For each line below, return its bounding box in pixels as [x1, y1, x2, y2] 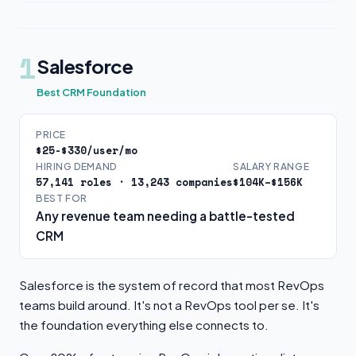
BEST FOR [36, 192, 87, 204]
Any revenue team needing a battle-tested [36, 208, 295, 223]
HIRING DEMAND [36, 161, 117, 172]
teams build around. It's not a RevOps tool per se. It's [19, 297, 319, 312]
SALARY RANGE [233, 161, 310, 172]
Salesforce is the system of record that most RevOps [19, 277, 324, 292]
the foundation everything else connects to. [19, 317, 269, 332]
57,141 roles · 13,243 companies [36, 175, 233, 190]
